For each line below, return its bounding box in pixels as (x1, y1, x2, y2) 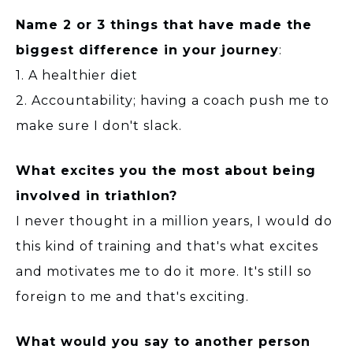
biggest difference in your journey (16, 42, 279, 58)
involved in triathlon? (16, 188, 177, 203)
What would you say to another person (16, 333, 310, 349)
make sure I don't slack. (16, 117, 182, 133)
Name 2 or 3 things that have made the (16, 17, 312, 32)
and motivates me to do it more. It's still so (16, 263, 312, 279)
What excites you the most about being (16, 162, 316, 178)
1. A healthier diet (16, 67, 138, 83)
